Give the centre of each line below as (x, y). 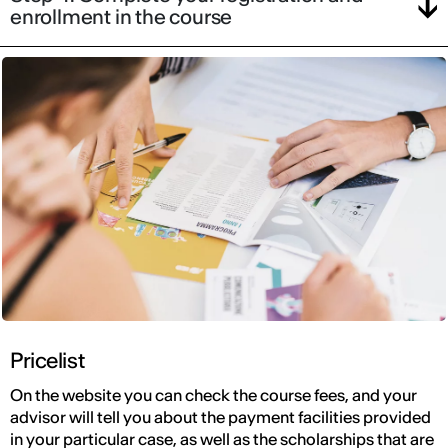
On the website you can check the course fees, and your (213, 395)
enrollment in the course (121, 17)
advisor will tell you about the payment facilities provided (220, 417)
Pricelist (47, 361)
